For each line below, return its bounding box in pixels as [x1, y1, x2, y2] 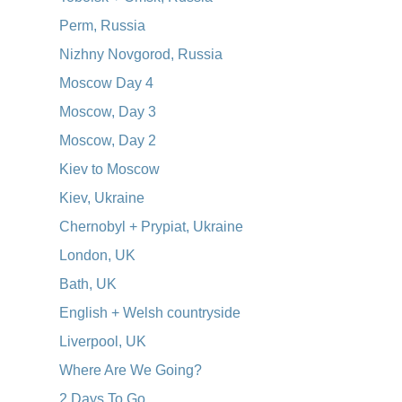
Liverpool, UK [58, 334, 146, 350]
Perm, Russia [58, 18, 145, 34]
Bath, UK [58, 276, 117, 293]
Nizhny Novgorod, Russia [58, 47, 223, 63]
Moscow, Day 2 [58, 133, 156, 149]
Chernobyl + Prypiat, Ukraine [58, 219, 243, 235]
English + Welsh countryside [58, 305, 240, 321]
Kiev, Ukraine [58, 190, 144, 206]
